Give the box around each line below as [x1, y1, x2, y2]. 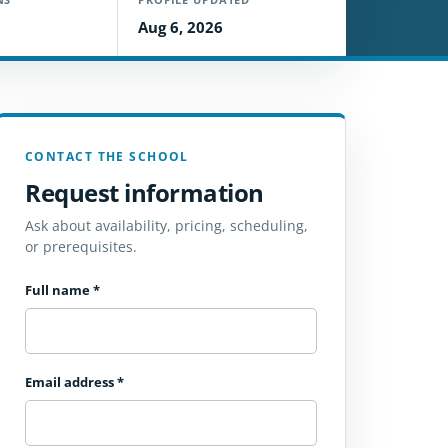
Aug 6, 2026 [138, 17, 223, 37]
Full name [25, 281, 93, 299]
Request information [25, 176, 264, 209]
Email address [25, 373, 117, 391]
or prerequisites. [25, 237, 137, 256]
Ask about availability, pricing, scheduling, [25, 216, 308, 235]
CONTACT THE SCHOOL [25, 148, 189, 165]
